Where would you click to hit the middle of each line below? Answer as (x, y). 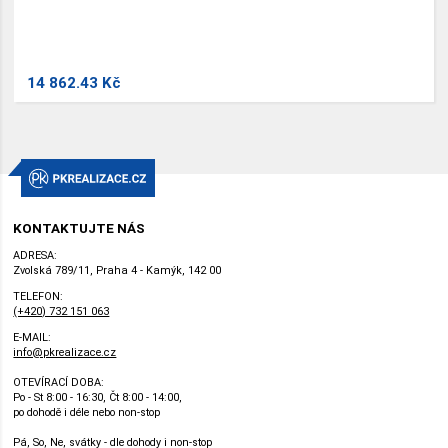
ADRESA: (35, 255)
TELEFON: (38, 296)
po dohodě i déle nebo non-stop (87, 412)
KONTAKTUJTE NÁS (79, 229)
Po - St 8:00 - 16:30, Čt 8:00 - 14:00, (98, 397)
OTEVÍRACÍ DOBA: (59, 382)
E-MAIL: (32, 337)
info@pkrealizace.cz (65, 352)
